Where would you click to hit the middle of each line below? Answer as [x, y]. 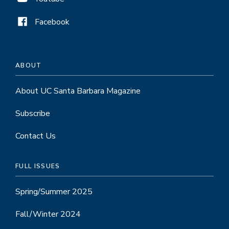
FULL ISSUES [38, 166]
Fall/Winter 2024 [48, 214]
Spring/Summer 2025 [54, 191]
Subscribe [33, 113]
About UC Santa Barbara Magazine [78, 91]
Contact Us [36, 136]
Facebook [52, 22]
